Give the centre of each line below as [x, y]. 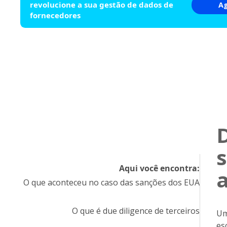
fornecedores [55, 15]
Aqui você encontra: [159, 168]
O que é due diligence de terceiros [136, 211]
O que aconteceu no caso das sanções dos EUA [111, 182]
